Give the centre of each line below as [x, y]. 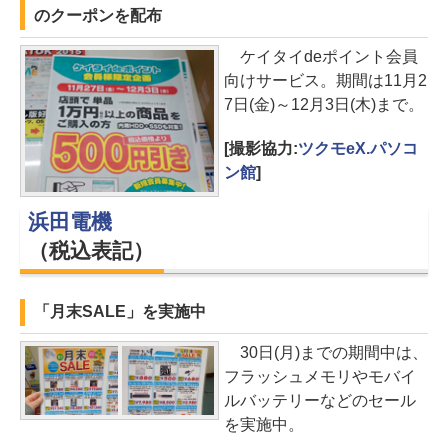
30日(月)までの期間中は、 [326, 352]
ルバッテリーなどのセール [320, 400]
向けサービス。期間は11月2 [325, 80]
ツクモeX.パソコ [357, 148]
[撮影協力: [261, 148]
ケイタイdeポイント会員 [321, 56]
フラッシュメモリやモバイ [320, 376]
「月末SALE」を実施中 [120, 311]
